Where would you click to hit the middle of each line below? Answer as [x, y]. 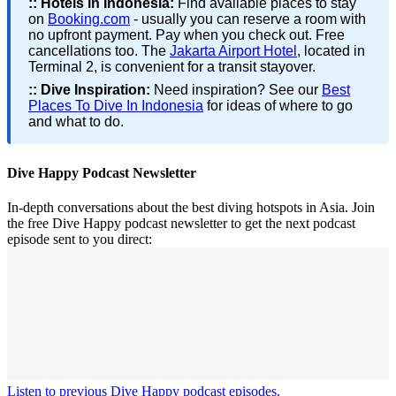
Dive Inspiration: [95, 90]
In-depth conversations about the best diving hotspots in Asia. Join [191, 208]
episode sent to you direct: [80, 240]
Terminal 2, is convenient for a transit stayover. [172, 67]
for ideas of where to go [278, 106]
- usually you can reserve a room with [248, 19]
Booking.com [89, 19]
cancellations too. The [99, 51]
